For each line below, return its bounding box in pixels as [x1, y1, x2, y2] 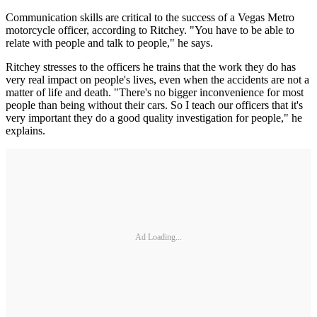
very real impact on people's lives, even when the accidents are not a [6, 74, 309, 86]
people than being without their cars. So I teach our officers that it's [6, 99, 303, 111]
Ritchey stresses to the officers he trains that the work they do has [6, 61, 296, 73]
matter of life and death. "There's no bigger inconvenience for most [6, 86, 304, 98]
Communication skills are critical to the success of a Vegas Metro [6, 11, 294, 23]
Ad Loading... [135, 231, 182, 242]
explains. [6, 125, 45, 137]
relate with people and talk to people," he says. [6, 37, 213, 49]
